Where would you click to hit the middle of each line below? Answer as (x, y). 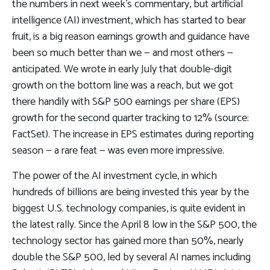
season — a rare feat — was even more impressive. (118, 150)
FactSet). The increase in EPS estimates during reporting (133, 134)
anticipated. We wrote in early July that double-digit (122, 69)
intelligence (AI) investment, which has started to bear (129, 20)
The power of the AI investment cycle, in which (115, 176)
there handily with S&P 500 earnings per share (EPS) (126, 102)
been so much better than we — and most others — (123, 53)
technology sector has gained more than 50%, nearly (128, 241)
